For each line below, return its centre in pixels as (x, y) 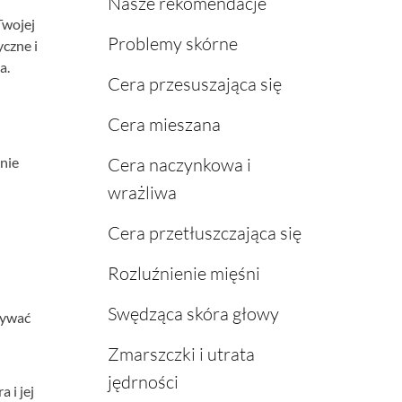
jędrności (143, 382)
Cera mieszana (164, 125)
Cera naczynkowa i (179, 165)
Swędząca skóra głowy (193, 314)
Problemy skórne (172, 44)
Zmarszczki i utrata (181, 354)
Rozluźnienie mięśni (184, 274)
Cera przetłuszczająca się (204, 233)
